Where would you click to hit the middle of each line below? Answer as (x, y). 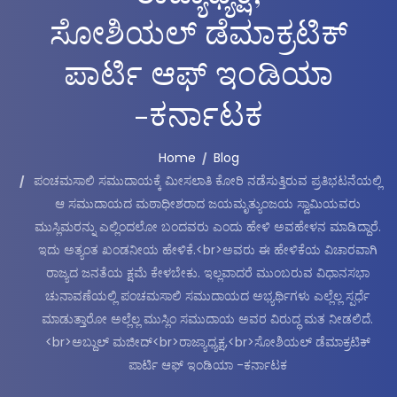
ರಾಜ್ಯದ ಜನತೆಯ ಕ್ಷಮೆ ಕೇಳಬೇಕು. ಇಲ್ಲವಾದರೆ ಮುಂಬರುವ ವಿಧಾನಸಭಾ (207, 273)
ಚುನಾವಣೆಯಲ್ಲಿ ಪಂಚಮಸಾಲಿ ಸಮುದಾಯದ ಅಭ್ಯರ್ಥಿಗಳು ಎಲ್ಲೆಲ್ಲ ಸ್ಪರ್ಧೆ (207, 296)
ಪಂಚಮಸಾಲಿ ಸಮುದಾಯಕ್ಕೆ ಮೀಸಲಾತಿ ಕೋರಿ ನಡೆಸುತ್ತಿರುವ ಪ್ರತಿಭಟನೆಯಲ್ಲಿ (207, 181)
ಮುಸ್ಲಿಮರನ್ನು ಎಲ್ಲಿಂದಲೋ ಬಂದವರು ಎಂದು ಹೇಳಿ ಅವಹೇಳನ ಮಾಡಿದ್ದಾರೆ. (207, 227)
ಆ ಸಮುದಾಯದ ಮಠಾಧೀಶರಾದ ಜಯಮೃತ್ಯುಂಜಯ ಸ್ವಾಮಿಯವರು (207, 204)
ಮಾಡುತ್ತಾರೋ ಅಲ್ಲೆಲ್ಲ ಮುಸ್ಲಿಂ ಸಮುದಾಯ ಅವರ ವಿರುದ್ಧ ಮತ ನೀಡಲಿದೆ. (207, 319)
